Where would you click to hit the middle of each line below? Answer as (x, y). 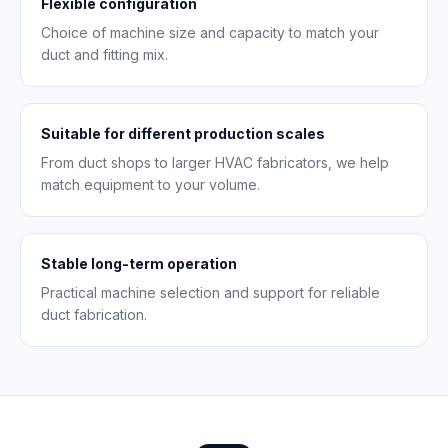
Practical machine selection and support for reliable (210, 292)
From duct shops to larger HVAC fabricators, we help (215, 162)
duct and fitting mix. (104, 54)
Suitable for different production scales (183, 133)
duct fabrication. (94, 314)
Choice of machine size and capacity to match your (210, 32)
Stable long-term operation (139, 263)
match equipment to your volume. (150, 184)
